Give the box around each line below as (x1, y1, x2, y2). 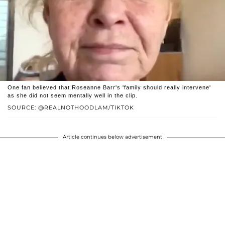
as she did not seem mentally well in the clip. (8, 92, 138, 98)
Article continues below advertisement (63, 133, 162, 140)
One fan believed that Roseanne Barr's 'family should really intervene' (8, 84, 211, 90)
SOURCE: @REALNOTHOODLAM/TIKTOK (8, 103, 134, 111)
